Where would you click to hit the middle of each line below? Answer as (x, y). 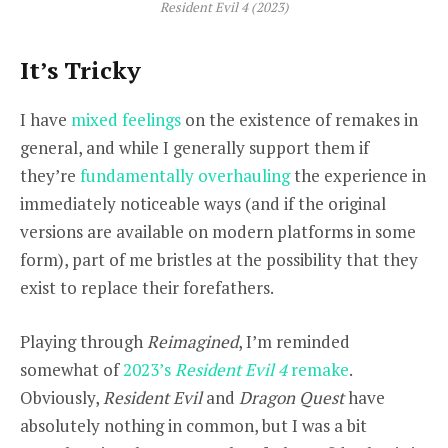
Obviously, (61, 398)
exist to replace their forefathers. (147, 288)
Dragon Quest (291, 398)
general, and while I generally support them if (194, 148)
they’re (50, 176)
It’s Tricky (80, 70)
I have (45, 120)
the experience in (358, 176)
